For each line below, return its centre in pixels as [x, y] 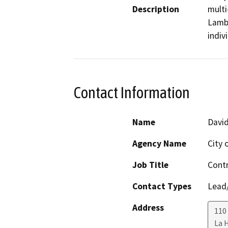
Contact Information [132, 92]
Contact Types [162, 187]
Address [148, 208]
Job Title [150, 165]
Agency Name [159, 144]
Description [156, 9]
